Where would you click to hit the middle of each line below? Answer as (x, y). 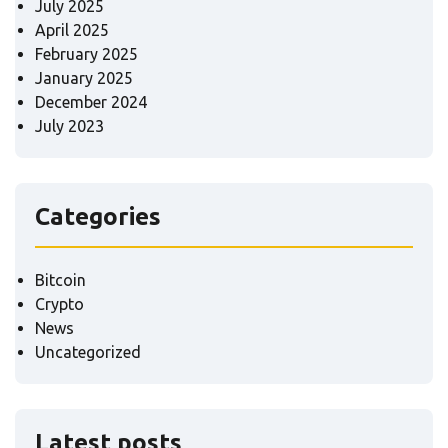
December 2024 (91, 101)
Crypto (59, 303)
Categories (98, 216)
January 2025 (84, 77)
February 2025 (86, 53)
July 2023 (69, 125)
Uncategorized (88, 351)
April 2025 (72, 29)
